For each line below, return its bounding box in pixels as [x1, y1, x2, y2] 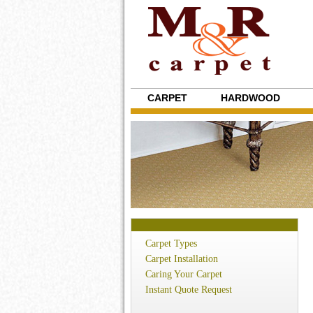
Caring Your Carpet [145, 269, 222, 279]
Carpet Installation [145, 254, 218, 264]
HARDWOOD [221, 92, 280, 103]
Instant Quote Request [145, 284, 232, 295]
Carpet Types [145, 238, 197, 249]
